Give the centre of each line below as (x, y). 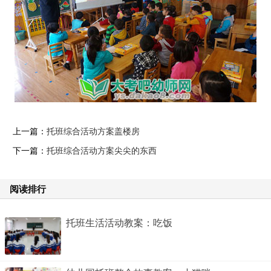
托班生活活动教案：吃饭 (119, 223)
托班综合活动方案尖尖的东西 (102, 151)
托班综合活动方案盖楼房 (93, 132)
